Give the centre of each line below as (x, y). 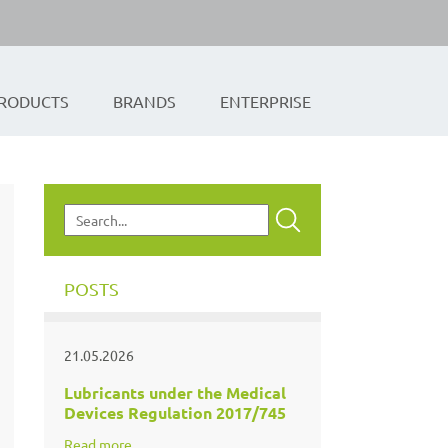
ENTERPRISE (265, 100)
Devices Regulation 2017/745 (174, 412)
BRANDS (144, 100)
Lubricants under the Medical (174, 392)
